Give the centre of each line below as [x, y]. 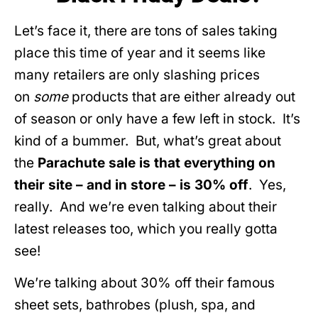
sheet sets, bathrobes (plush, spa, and [135, 305]
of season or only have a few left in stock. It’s [157, 119]
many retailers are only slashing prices [137, 75]
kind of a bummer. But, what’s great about [148, 141]
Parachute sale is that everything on [157, 163]
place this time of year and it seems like [140, 53]
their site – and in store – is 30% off [131, 185]
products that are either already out [182, 97]
